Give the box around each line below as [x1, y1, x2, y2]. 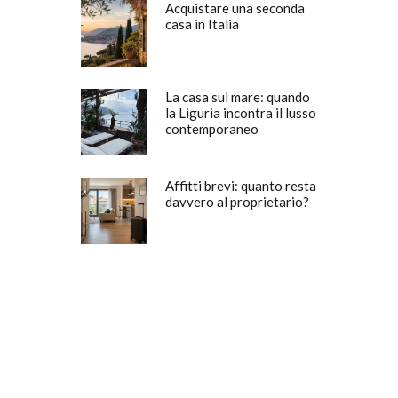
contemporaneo [165, 121, 259, 137]
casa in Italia [165, 16, 239, 32]
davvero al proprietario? [165, 194, 309, 210]
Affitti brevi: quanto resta [165, 178, 316, 194]
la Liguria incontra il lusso [165, 105, 316, 121]
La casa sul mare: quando [165, 89, 310, 105]
